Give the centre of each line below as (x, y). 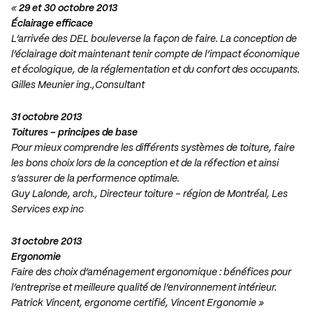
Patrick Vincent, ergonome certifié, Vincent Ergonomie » (138, 304)
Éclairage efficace (52, 24)
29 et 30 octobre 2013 (68, 9)
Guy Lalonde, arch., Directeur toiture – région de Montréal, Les (150, 195)
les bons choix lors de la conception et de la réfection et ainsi (145, 164)
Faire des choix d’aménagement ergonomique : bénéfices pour (151, 273)
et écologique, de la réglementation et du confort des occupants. (155, 70)
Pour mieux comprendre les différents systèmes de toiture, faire (153, 148)
